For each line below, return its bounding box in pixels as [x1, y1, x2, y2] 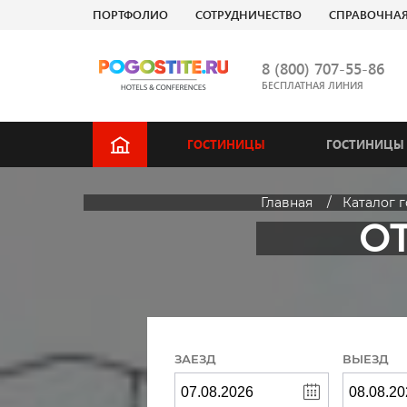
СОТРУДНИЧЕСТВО [195, 6, 302, 22]
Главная [260, 194, 313, 211]
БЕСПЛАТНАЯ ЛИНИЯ [262, 77, 363, 92]
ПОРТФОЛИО [93, 6, 168, 22]
